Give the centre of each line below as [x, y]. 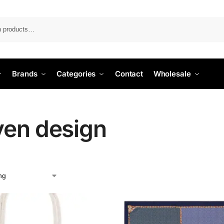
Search [212, 21]
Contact [129, 74]
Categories [76, 74]
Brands [25, 74]
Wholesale [172, 74]
